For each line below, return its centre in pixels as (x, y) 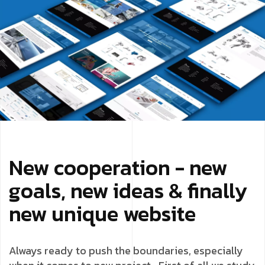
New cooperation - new (118, 167)
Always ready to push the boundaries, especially (126, 250)
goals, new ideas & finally (128, 190)
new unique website (102, 213)
